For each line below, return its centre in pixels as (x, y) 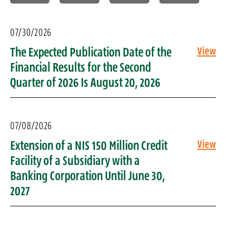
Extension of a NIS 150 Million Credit (89, 145)
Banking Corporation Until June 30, (88, 176)
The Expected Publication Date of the (91, 52)
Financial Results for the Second (81, 67)
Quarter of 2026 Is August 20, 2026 (85, 82)
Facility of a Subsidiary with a (75, 160)
